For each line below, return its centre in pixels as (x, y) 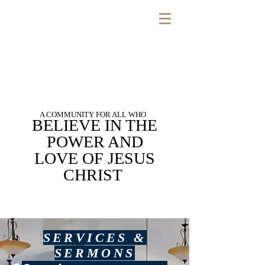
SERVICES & (95, 237)
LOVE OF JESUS (95, 158)
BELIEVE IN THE (95, 125)
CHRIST (95, 175)
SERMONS (95, 253)
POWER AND (95, 142)
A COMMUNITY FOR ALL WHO (93, 114)
